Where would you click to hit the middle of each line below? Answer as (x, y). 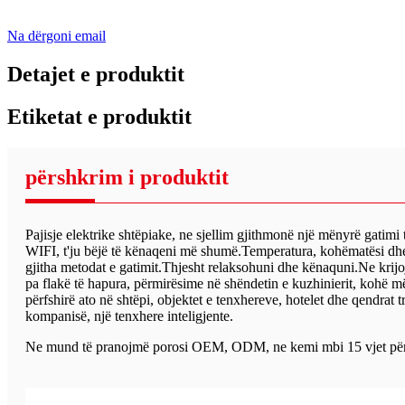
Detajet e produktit (96, 75)
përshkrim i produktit (127, 177)
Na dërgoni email (57, 36)
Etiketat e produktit (99, 117)
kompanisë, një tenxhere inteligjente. (129, 316)
